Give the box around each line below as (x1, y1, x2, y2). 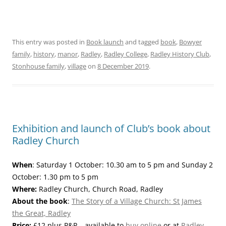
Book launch (86, 37, 124, 46)
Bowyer (179, 37, 202, 46)
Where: (12, 184, 37, 194)
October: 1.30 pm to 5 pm (12, 172, 98, 182)
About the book (12, 196, 68, 206)
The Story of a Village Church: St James (72, 196, 202, 206)
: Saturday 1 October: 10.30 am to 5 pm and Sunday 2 (32, 160, 213, 169)
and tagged (124, 37, 160, 46)
